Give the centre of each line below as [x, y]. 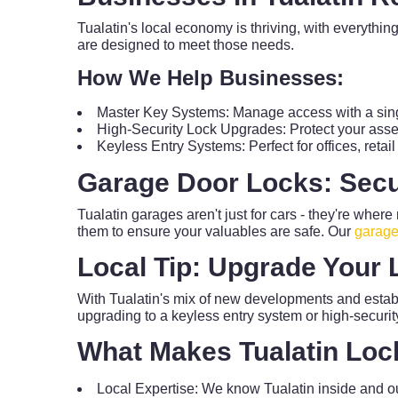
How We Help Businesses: [211, 78]
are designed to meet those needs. [186, 45]
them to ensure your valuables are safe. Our [216, 231]
